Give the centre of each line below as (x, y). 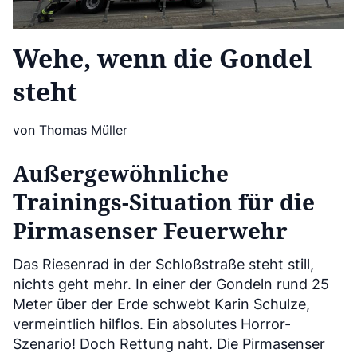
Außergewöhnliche (121, 173)
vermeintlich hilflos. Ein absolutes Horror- (152, 324)
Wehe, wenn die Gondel (162, 58)
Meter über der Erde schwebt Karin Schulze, (161, 304)
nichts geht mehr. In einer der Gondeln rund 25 (171, 284)
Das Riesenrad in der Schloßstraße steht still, (163, 265)
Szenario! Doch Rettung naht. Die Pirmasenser (169, 344)
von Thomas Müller (70, 130)
